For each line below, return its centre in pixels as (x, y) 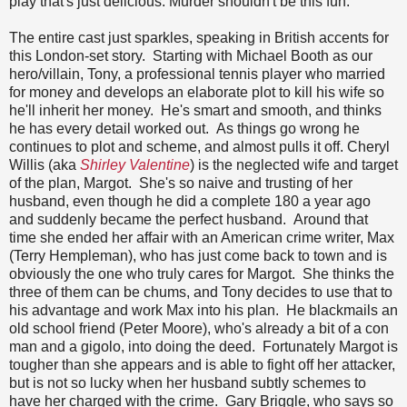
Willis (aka (45, 165)
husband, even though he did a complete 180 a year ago (190, 202)
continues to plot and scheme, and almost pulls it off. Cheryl (199, 147)
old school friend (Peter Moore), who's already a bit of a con (199, 329)
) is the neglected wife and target (294, 165)
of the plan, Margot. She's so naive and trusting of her (181, 184)
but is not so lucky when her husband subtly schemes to (188, 383)
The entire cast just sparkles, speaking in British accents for (199, 38)
